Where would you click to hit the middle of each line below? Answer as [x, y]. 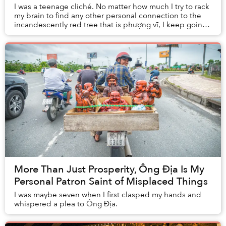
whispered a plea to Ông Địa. [66, 204]
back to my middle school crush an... [78, 34]
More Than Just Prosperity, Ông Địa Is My [109, 169]
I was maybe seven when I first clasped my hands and [108, 195]
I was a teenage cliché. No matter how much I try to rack [112, 7]
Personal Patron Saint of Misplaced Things [111, 182]
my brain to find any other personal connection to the [108, 16]
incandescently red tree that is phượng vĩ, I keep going [110, 25]
